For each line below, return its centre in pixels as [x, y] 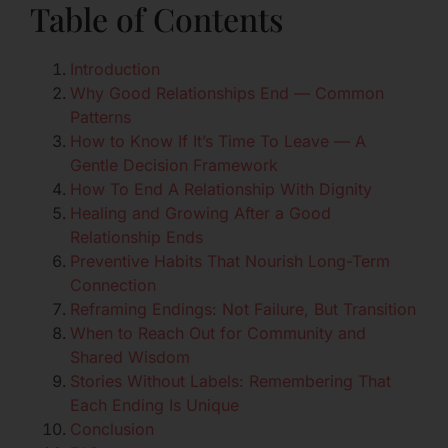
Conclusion [112, 429]
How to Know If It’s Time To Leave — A [218, 141]
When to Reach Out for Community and [218, 333]
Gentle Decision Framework [174, 165]
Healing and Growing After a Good [200, 213]
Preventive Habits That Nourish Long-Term [230, 261]
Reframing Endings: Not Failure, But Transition [243, 309]
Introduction [115, 69]
